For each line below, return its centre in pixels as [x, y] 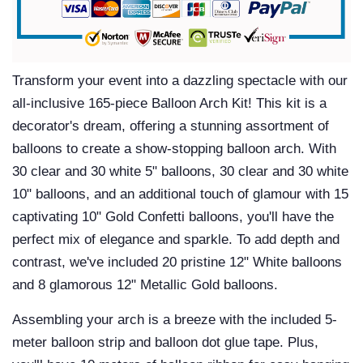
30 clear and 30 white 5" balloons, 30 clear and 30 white [180, 172]
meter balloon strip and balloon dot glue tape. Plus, [165, 343]
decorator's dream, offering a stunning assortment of [171, 126]
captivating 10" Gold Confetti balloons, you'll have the [173, 217]
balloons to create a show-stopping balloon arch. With [174, 149]
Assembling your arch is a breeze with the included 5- [175, 320]
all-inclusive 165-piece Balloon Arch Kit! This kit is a [169, 104]
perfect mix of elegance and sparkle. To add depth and [176, 240]
